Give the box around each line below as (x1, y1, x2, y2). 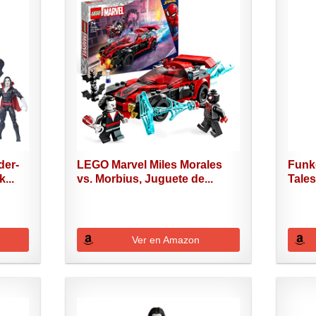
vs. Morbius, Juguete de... (76, 172, 213, 185)
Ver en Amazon (131, 233, 200, 245)
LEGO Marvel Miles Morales (76, 158, 222, 171)
